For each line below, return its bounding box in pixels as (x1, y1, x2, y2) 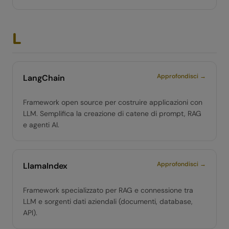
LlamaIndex (23, 161, 67, 171)
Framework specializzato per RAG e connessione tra (23, 186, 193, 195)
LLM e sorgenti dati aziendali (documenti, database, (23, 197, 193, 206)
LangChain (23, 73, 65, 83)
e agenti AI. (23, 120, 59, 129)
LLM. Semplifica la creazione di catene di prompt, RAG (23, 109, 201, 118)
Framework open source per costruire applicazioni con (23, 98, 202, 107)
